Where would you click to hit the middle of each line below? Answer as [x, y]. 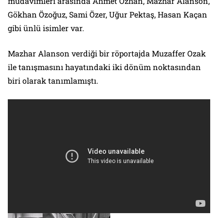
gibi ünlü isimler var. [47, 28]
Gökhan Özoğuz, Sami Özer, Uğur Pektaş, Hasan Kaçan [108, 15]
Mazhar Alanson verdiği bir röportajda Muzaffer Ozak [107, 54]
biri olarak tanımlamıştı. [55, 81]
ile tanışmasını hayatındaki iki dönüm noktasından [104, 67]
